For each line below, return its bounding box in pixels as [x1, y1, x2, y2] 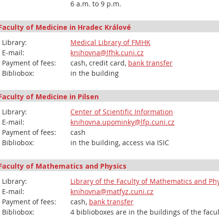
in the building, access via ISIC [70, 138, 169, 147]
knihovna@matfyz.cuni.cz [70, 187, 153, 196]
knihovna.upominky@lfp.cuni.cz [70, 117, 175, 127]
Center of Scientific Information [70, 107, 173, 116]
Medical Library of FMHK [70, 38, 151, 47]
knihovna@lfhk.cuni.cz [70, 48, 144, 57]
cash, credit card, [70, 58, 128, 67]
